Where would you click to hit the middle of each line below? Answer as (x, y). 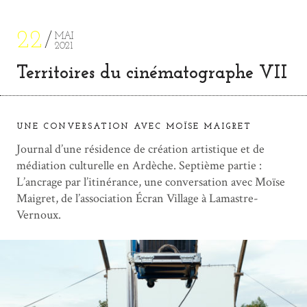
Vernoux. (39, 214)
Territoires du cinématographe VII (152, 73)
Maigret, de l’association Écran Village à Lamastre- (137, 198)
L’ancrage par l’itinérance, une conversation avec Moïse (151, 182)
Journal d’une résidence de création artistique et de (140, 149)
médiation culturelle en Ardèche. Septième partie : (139, 165)
